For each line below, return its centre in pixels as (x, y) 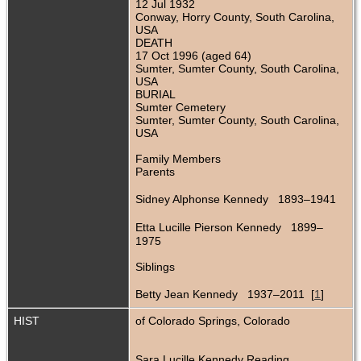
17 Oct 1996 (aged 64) (193, 56)
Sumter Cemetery (180, 108)
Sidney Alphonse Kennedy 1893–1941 (236, 199)
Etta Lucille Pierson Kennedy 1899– (229, 228)
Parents (155, 172)
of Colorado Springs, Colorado (213, 321)
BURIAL (156, 95)
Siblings (155, 267)
